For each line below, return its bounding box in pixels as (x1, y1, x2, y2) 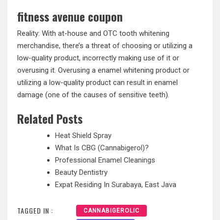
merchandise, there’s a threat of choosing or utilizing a (17, 41, 192, 50)
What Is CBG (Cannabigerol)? (55, 143, 149, 153)
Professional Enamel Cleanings (55, 156, 155, 165)
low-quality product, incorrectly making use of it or (17, 53, 179, 62)
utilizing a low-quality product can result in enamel (17, 78, 178, 87)
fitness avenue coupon (17, 7, 123, 25)
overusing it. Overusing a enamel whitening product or (17, 65, 190, 75)
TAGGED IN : (17, 205, 53, 216)
